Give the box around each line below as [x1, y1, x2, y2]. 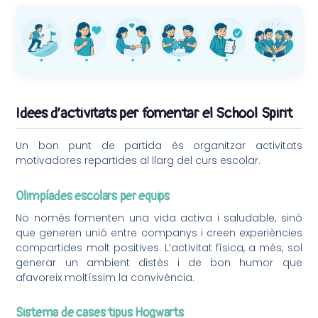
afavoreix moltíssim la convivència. [16, 270, 195, 285]
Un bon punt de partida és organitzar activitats [16, 138, 302, 153]
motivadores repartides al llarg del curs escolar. [16, 153, 261, 168]
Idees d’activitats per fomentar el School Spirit [16, 104, 292, 123]
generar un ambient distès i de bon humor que [16, 255, 302, 270]
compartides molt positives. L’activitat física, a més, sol [16, 240, 302, 255]
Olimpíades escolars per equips [16, 188, 170, 204]
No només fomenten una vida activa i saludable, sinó [16, 210, 302, 225]
